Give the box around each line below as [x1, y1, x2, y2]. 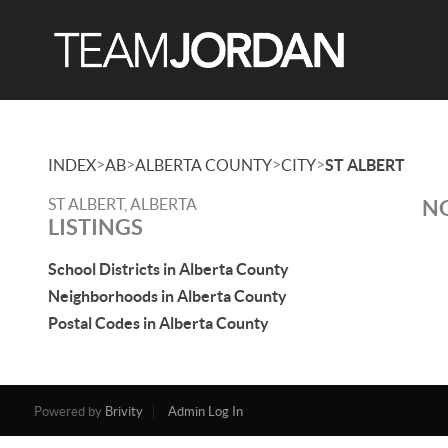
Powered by [33, 404, 105, 419]
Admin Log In [167, 404, 243, 419]
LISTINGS [48, 214, 143, 239]
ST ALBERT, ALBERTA [48, 195, 197, 213]
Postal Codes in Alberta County [48, 314, 269, 332]
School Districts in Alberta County [48, 260, 289, 278]
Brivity [104, 404, 143, 419]
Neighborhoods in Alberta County [48, 287, 287, 305]
